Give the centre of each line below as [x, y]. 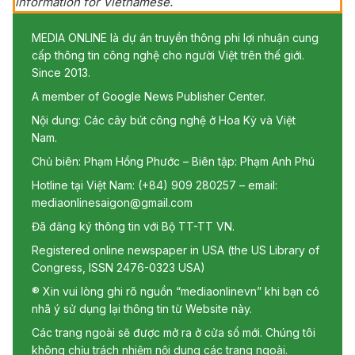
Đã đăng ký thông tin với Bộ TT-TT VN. [133, 226]
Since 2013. [61, 72]
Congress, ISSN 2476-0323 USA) [118, 267]
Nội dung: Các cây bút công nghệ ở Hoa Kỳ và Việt [164, 120]
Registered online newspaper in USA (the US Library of [176, 250]
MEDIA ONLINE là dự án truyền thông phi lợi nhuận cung [175, 37]
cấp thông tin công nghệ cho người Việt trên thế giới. [168, 55]
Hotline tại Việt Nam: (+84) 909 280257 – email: [155, 185]
